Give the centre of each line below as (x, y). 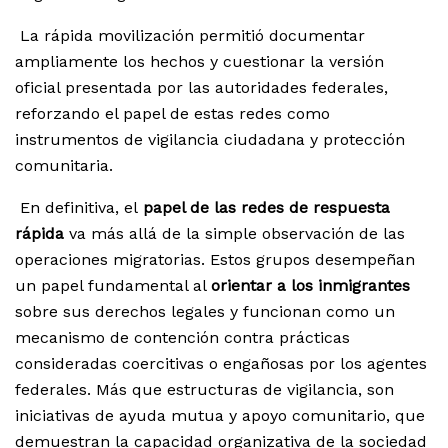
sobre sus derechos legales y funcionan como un (205, 312)
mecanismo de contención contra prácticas (182, 338)
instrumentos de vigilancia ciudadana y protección (210, 140)
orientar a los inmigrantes (310, 286)
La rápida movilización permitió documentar (190, 36)
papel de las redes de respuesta (264, 208)
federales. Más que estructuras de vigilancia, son (204, 390)
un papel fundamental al (113, 286)
